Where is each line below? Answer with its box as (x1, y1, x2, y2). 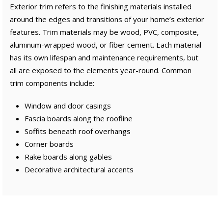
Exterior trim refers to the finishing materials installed (10, 1, 192, 11)
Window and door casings (25, 101, 111, 110)
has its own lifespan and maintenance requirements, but (10, 53, 198, 62)
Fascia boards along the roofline (25, 113, 133, 123)
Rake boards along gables (25, 152, 112, 162)
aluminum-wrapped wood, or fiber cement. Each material (10, 40, 201, 50)
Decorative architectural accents (25, 165, 134, 174)
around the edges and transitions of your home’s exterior (10, 14, 204, 24)
